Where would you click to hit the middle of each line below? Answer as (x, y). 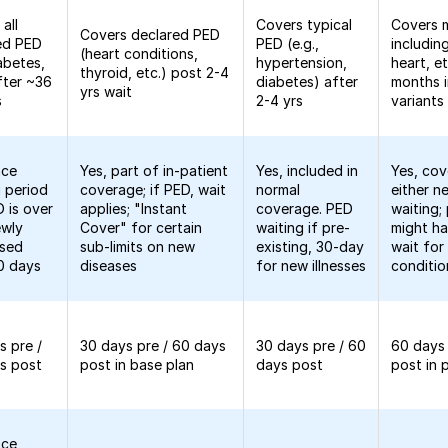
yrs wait (106, 91)
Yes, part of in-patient (154, 170)
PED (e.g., (288, 43)
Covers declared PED (150, 34)
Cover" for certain (141, 227)
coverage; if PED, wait (153, 189)
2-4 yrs (280, 100)
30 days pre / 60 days (153, 345)
